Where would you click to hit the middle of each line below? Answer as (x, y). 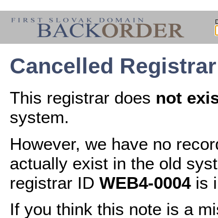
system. (39, 117)
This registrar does (83, 98)
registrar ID (54, 182)
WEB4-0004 (145, 182)
